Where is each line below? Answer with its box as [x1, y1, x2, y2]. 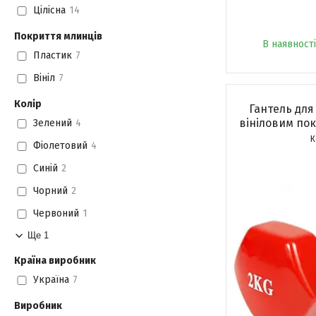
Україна [32, 274, 69, 286]
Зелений [32, 117, 72, 130]
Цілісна [32, 4, 66, 17]
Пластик [32, 49, 72, 62]
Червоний [32, 207, 79, 220]
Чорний [32, 185, 68, 197]
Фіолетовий [32, 140, 87, 152]
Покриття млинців [14, 30, 102, 42]
